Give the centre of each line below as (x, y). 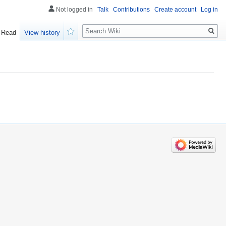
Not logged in (74, 10)
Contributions (131, 10)
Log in (209, 10)
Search (99, 25)
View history (42, 33)
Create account (175, 10)
